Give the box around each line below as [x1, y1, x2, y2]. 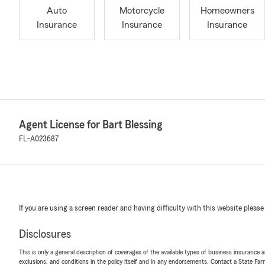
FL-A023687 [19, 135, 59, 143]
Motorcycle [119, 6, 164, 16]
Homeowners [200, 6, 254, 16]
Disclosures [19, 228, 71, 240]
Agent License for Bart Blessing [19, 119, 163, 131]
